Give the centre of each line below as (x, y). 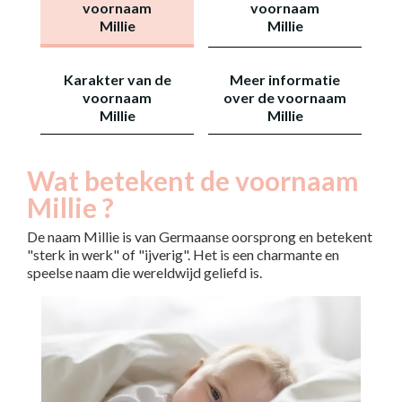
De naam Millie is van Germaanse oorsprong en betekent (200, 236)
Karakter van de (117, 79)
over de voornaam (285, 97)
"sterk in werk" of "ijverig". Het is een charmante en (183, 254)
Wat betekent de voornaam (193, 180)
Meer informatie (285, 79)
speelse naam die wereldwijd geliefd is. (144, 272)
